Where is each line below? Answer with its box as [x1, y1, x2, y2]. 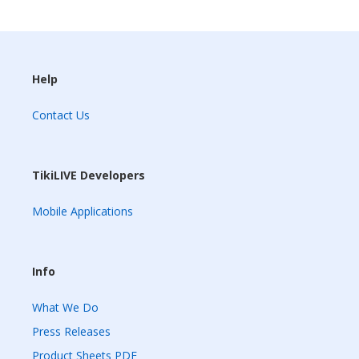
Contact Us [32, 107, 90, 123]
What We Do [32, 300, 99, 315]
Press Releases [32, 324, 111, 339]
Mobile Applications [32, 204, 133, 219]
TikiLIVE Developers [32, 167, 145, 183]
